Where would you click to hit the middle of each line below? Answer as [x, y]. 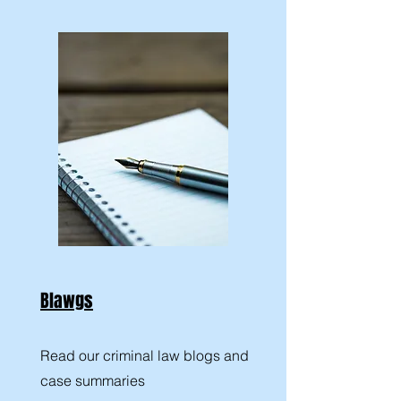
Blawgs [67, 301]
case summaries [93, 380]
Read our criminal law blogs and [145, 355]
